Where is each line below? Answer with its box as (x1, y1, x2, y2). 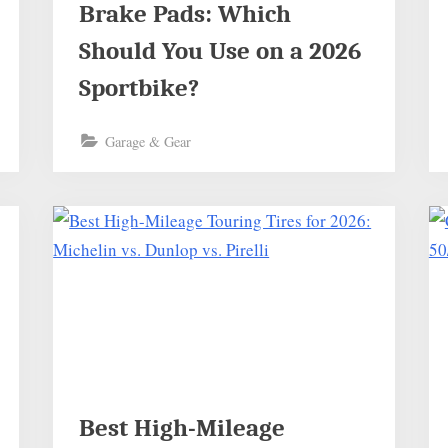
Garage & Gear (104, 131, 191, 151)
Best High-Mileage (78, 414, 285, 442)
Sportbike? (78, 73, 199, 102)
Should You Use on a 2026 (78, 36, 361, 65)
